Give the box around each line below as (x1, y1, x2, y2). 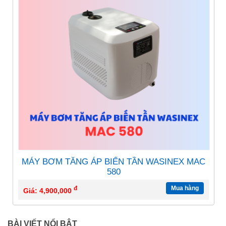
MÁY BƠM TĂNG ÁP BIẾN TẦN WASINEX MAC (22, 157, 206, 167)
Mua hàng (171, 185, 199, 192)
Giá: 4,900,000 (23, 186, 74, 195)
